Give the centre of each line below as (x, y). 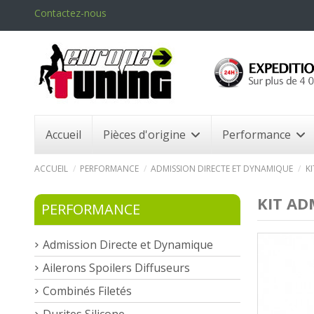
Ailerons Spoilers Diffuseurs (116, 267)
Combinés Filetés (87, 291)
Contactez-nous (70, 13)
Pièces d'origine (146, 134)
